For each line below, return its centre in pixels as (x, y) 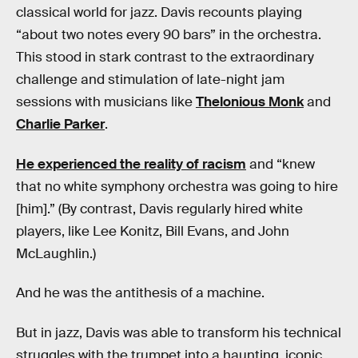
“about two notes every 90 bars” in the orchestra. (169, 35)
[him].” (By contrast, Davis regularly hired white (159, 209)
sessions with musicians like (106, 102)
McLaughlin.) (56, 253)
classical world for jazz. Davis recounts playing (159, 13)
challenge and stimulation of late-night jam (150, 80)
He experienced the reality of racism (131, 164)
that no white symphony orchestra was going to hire (177, 186)
